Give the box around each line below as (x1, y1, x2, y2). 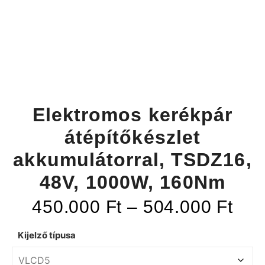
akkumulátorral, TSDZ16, (13, 149, 252, 171)
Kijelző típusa (18, 229, 76, 241)
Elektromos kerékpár (32, 104, 233, 126)
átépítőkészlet (64, 127, 201, 148)
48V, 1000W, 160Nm (40, 172, 225, 193)
